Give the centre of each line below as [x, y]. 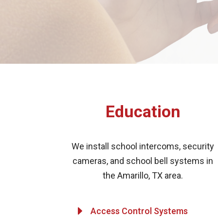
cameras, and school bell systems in [143, 161]
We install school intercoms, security [143, 146]
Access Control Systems [139, 211]
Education [143, 111]
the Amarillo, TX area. [143, 175]
